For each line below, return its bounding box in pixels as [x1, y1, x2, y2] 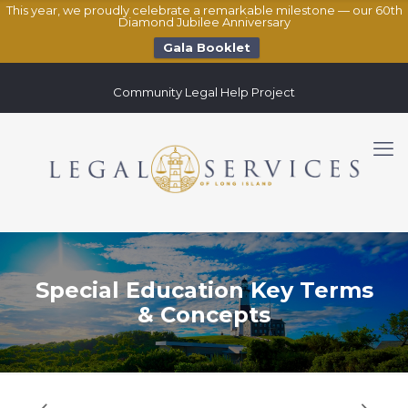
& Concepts [138, 301, 270, 328]
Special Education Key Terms [35, 277, 373, 303]
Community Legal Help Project [113, 85, 295, 99]
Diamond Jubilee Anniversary [117, 15, 291, 29]
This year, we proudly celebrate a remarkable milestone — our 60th [5, 3, 403, 17]
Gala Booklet [162, 40, 250, 55]
